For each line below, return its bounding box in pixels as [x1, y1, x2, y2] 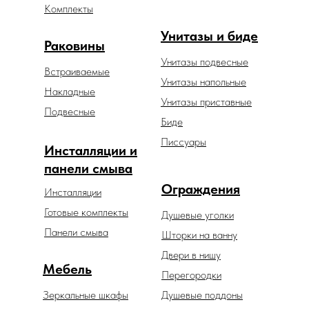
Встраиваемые [44, 65, 110, 79]
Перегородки [161, 268, 221, 282]
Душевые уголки [161, 208, 234, 222]
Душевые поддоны [161, 288, 243, 302]
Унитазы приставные [161, 95, 252, 109]
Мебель [43, 261, 92, 278]
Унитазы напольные [161, 75, 246, 89]
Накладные [44, 85, 95, 99]
